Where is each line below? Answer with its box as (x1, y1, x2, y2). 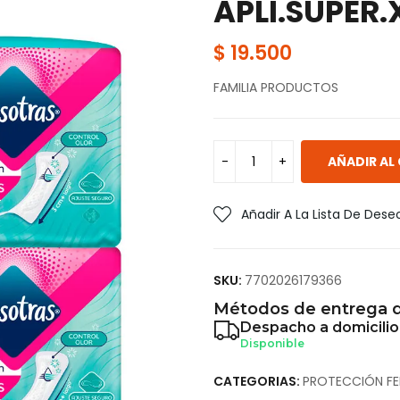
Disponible (240, 337, 304, 350)
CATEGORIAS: (213, 372, 303, 390)
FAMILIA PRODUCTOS (213, 79, 338, 96)
